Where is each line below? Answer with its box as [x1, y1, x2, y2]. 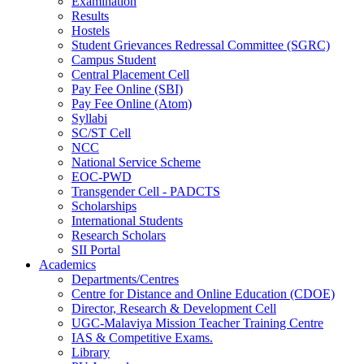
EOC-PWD [71, 169, 132, 184]
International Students [71, 213, 183, 227]
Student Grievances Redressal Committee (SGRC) [71, 37, 330, 52]
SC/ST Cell [71, 125, 131, 140]
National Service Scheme [71, 154, 201, 169]
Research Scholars [71, 227, 166, 242]
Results [71, 8, 109, 23]
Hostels [71, 23, 110, 37]
